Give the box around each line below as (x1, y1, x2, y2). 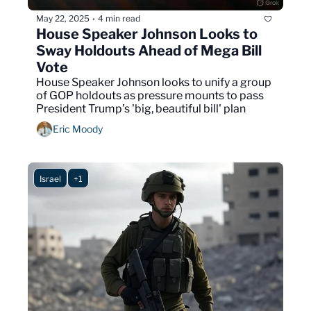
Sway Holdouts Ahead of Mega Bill (36, 42, 262, 59)
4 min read (98, 13, 140, 24)
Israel (40, 173, 61, 184)
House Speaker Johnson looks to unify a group (36, 75, 271, 89)
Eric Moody (53, 123, 103, 135)
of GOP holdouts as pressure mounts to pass (36, 88, 264, 102)
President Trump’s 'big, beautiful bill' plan (36, 101, 246, 115)
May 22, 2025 (36, 13, 90, 24)
